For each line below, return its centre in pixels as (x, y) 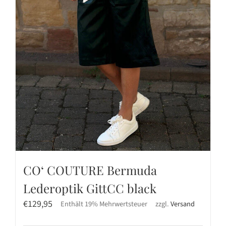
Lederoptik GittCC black (90, 188)
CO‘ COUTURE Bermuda (90, 170)
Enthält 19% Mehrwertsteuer (104, 204)
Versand (183, 204)
